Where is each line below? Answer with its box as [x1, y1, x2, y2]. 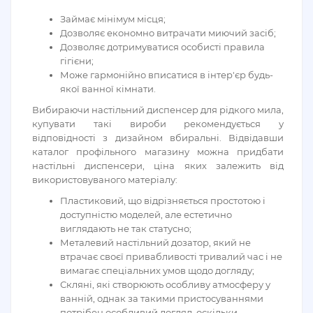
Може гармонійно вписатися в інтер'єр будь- [60, 69, 273, 81]
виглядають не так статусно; [60, 223, 194, 235]
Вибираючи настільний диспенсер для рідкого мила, [32, 104, 284, 116]
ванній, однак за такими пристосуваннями [60, 293, 263, 305]
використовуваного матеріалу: [32, 174, 177, 186]
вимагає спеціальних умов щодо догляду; [60, 265, 254, 277]
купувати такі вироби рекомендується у [32, 118, 284, 130]
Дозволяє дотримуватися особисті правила [60, 41, 265, 53]
